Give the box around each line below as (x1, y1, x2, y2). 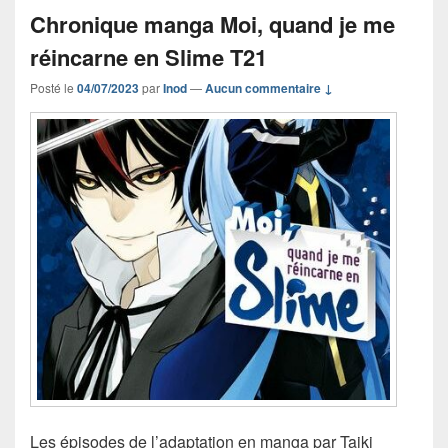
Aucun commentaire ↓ (205, 79, 333, 98)
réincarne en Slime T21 (30, 41, 267, 74)
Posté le (30, 79, 77, 97)
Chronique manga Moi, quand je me (30, 8, 395, 41)
